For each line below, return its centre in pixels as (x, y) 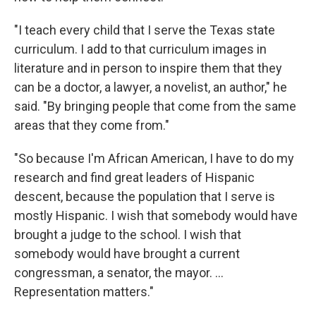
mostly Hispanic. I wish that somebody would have (156, 215)
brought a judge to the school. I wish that (128, 235)
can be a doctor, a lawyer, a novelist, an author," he (151, 87)
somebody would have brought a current (127, 254)
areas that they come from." (92, 125)
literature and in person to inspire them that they (148, 68)
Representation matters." (84, 292)
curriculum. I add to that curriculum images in (140, 49)
